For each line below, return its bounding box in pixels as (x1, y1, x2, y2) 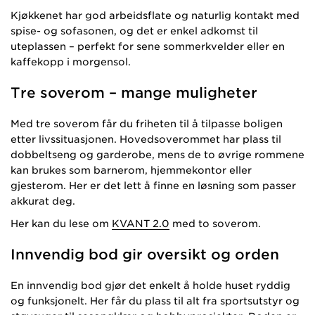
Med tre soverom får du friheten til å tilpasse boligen (11, 117, 283, 129)
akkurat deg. (11, 195, 75, 207)
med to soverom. (169, 217, 261, 229)
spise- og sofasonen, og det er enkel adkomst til (11, 25, 258, 37)
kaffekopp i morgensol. (11, 56, 131, 67)
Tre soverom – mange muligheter (11, 84, 257, 101)
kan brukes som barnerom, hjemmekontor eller (11, 164, 252, 176)
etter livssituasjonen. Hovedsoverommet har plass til (11, 133, 281, 145)
